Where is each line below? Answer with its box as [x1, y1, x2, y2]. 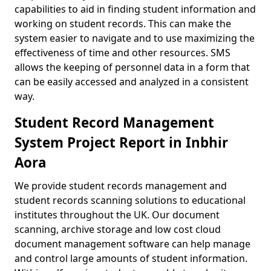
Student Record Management [15, 113, 214, 132]
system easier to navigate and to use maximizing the [15, 31, 255, 45]
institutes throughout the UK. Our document [15, 208, 220, 221]
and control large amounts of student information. [15, 252, 247, 265]
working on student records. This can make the [15, 17, 231, 30]
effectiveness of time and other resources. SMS [15, 46, 230, 59]
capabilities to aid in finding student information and [15, 2, 256, 16]
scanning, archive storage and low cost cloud [15, 223, 221, 236]
